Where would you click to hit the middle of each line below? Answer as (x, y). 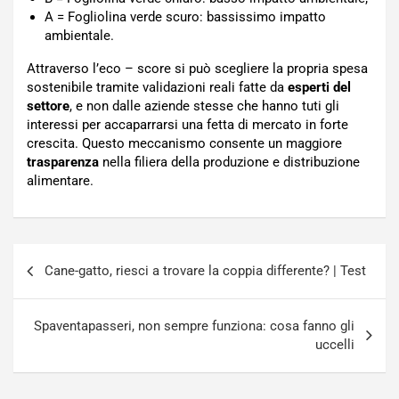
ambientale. (79, 36)
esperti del (319, 88)
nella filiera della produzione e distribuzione (229, 163)
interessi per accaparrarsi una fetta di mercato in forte (187, 125)
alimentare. (60, 181)
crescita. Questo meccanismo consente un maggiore (184, 144)
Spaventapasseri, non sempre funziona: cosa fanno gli (194, 326)
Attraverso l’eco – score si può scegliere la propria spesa (197, 69)
